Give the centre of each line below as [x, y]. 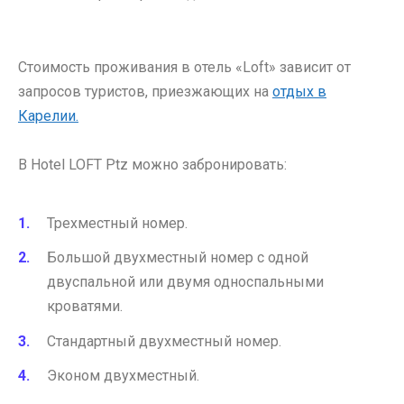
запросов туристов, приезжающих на [145, 91]
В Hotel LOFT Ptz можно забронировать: [152, 164]
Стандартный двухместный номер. [164, 341]
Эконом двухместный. [123, 375]
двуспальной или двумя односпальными [185, 282]
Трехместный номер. [117, 224]
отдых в [299, 91]
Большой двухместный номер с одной [178, 258]
